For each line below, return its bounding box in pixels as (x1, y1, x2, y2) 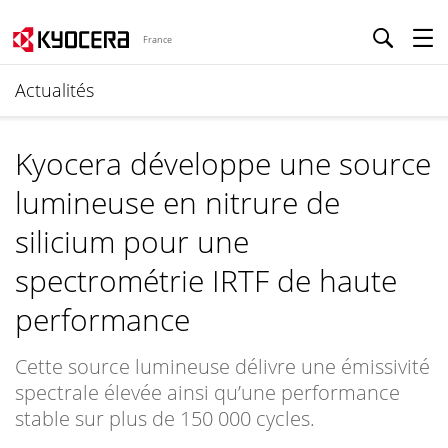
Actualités (15, 78, 94, 102)
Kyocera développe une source (15, 143, 431, 184)
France (143, 33, 172, 46)
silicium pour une (15, 221, 249, 262)
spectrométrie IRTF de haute (15, 260, 397, 301)
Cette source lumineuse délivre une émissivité (15, 353, 430, 380)
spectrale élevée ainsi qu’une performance (15, 379, 400, 406)
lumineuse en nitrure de (15, 182, 340, 223)
